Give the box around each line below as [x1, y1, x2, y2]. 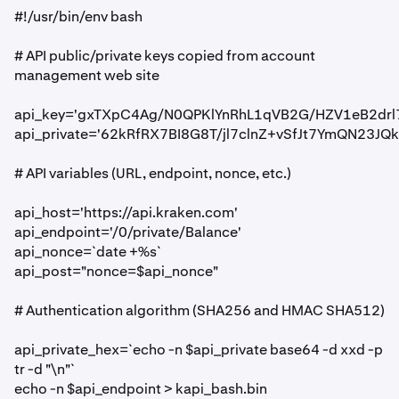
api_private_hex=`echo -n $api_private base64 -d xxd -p [14, 340, 383, 359]
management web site [14, 66, 159, 85]
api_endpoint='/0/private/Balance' [14, 223, 241, 241]
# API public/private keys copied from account [14, 46, 315, 65]
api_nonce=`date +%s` [14, 242, 161, 261]
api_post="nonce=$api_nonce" [14, 262, 218, 281]
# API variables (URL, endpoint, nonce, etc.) [14, 164, 291, 183]
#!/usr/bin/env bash [14, 7, 142, 26]
